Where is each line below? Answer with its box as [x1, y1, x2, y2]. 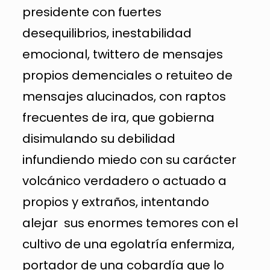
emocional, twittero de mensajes [22, 45, 223, 63]
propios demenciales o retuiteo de [22, 66, 233, 84]
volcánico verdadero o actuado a [22, 172, 227, 189]
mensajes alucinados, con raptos [22, 87, 226, 105]
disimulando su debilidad [22, 130, 175, 147]
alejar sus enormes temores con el [22, 214, 238, 231]
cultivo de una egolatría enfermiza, [22, 235, 234, 253]
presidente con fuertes [22, 3, 162, 20]
